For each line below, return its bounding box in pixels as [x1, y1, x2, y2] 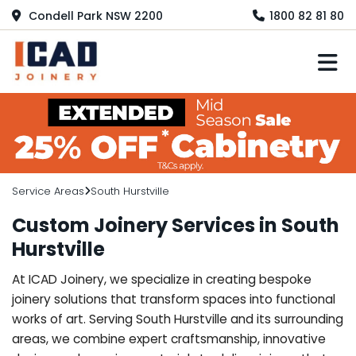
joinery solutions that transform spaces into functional [12, 290, 335, 308]
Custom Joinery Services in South [12, 211, 339, 238]
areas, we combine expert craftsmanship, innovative [12, 330, 326, 347]
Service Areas [12, 183, 84, 199]
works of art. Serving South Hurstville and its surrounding [12, 310, 343, 327]
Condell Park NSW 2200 [25, 7, 163, 24]
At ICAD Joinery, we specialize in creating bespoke [12, 270, 311, 288]
